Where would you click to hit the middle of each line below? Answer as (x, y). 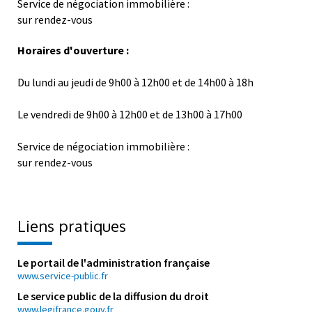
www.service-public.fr (63, 275)
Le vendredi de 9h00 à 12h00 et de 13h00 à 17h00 (130, 114)
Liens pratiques (72, 225)
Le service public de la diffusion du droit (113, 296)
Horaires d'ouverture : (73, 50)
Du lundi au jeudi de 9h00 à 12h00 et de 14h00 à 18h (135, 82)
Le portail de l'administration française (114, 262)
